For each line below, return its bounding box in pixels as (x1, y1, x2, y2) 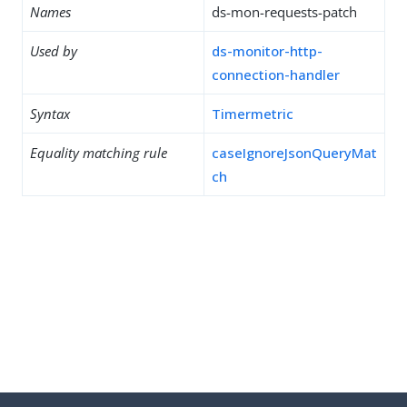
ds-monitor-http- (212, 42, 323, 60)
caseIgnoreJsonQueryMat (212, 144, 377, 162)
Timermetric (212, 104, 293, 123)
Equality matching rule (30, 144, 167, 162)
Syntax (30, 104, 70, 123)
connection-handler (212, 65, 340, 84)
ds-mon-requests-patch (212, 3, 357, 21)
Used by (30, 42, 77, 60)
